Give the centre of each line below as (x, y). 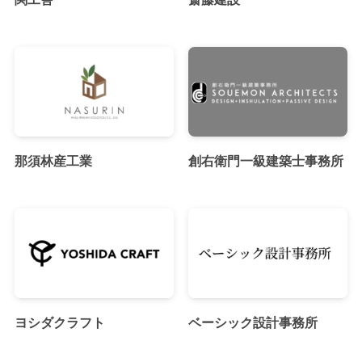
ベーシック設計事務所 (253, 322)
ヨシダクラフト (59, 322)
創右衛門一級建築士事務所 (265, 160)
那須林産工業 (53, 160)
